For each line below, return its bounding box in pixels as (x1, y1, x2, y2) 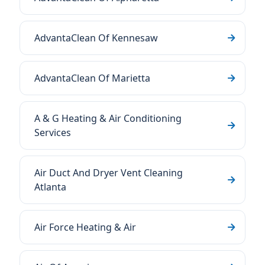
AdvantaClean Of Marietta (34, 72, 150, 85)
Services (34, 126, 71, 139)
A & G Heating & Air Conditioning (34, 112, 182, 125)
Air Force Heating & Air (34, 221, 136, 234)
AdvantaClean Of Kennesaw (34, 31, 158, 44)
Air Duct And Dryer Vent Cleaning (34, 166, 183, 179)
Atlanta (34, 180, 66, 193)
